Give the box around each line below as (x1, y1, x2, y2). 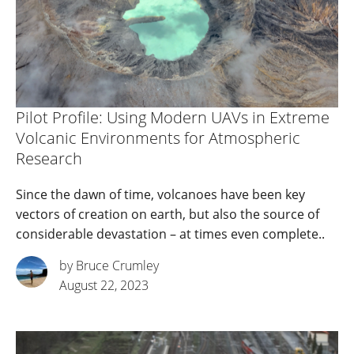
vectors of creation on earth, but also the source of (16, 205, 319, 224)
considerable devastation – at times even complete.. (16, 225, 325, 243)
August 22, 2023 (59, 277, 149, 295)
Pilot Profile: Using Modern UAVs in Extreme (16, 107, 330, 129)
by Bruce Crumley (59, 257, 159, 275)
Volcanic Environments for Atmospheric (16, 127, 300, 149)
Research (16, 148, 82, 170)
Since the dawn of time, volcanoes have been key (16, 186, 305, 204)
